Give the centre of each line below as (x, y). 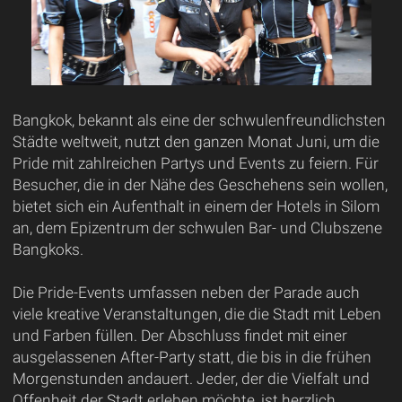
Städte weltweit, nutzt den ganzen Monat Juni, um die (196, 141)
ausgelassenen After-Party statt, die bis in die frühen (192, 357)
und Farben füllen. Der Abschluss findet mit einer (179, 335)
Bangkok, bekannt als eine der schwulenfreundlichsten (199, 120)
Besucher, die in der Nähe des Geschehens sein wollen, (200, 184)
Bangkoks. (48, 249)
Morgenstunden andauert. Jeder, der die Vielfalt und (191, 378)
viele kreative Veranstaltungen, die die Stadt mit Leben (197, 314)
